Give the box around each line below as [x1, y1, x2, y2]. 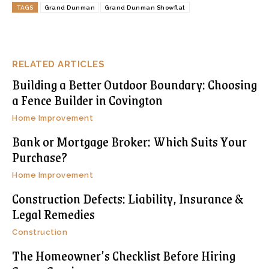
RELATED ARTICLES [12, 59, 104, 70]
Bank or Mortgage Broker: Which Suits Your [12, 131, 247, 153]
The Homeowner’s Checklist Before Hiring [12, 245, 235, 267]
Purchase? [12, 147, 67, 168]
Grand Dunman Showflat [104, 4, 186, 11]
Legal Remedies [12, 204, 95, 225]
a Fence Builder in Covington [12, 89, 163, 111]
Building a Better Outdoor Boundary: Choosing [12, 74, 257, 95]
